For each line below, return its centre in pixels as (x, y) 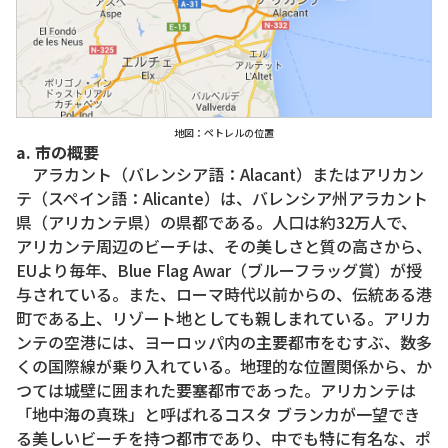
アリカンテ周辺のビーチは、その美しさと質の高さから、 (224, 245)
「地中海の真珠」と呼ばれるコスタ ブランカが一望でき (218, 413)
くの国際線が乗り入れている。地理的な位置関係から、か (224, 365)
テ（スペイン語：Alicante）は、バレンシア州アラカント (222, 197)
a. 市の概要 (57, 151)
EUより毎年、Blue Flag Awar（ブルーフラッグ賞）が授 (219, 269)
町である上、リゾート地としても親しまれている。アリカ (223, 317)
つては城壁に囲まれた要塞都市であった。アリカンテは (216, 389)
